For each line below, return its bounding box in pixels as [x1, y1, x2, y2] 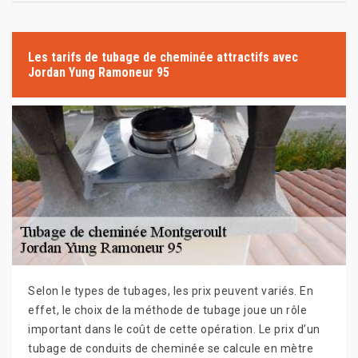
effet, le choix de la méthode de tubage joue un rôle [28, 304, 307, 316]
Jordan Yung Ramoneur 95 [28, 65, 169, 80]
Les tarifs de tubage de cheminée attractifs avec [28, 50, 298, 65]
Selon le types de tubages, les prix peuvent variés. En [28, 284, 313, 297]
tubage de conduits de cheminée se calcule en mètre [28, 342, 313, 355]
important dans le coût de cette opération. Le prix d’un [28, 323, 320, 336]
